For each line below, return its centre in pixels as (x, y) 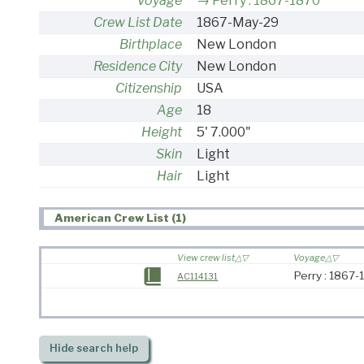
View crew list (206, 258)
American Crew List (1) (121, 218)
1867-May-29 (237, 22)
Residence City (138, 66)
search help (106, 349)
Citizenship (149, 88)
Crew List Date (138, 22)
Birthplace (151, 44)
